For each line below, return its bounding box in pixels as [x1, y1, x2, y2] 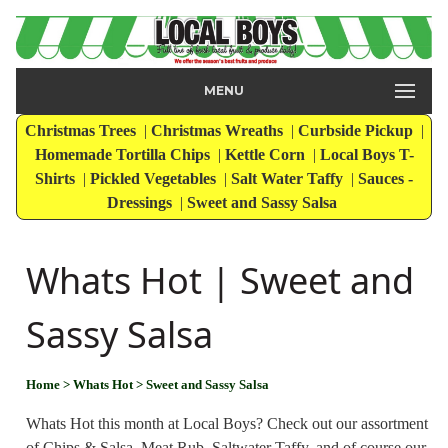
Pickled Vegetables [90, 170, 220, 188]
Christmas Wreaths [150, 122, 287, 140]
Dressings [107, 194, 176, 212]
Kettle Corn [224, 146, 309, 164]
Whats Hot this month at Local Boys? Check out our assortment [26, 415, 428, 433]
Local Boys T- [319, 146, 414, 164]
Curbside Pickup [297, 122, 417, 140]
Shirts [35, 170, 79, 188]
